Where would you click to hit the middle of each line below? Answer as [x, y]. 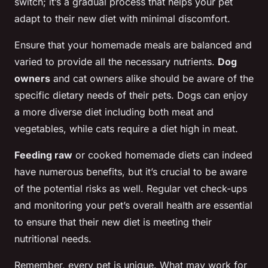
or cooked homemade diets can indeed [162, 155]
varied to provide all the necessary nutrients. [116, 62]
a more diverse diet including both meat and [114, 112]
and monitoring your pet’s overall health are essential [133, 205]
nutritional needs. [53, 239]
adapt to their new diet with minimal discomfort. [122, 19]
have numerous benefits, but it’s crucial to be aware [131, 172]
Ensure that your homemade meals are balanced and [133, 45]
